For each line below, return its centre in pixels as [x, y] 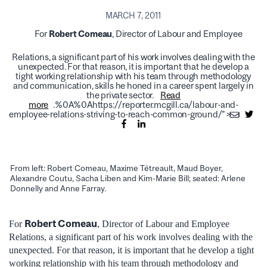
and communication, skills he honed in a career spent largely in [133, 85]
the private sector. [121, 95]
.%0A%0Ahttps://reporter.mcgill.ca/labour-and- [146, 104]
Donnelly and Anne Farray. [58, 189]
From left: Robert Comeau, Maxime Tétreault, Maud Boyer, [117, 168]
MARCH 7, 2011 [133, 15]
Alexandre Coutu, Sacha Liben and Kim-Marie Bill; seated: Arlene [128, 178]
